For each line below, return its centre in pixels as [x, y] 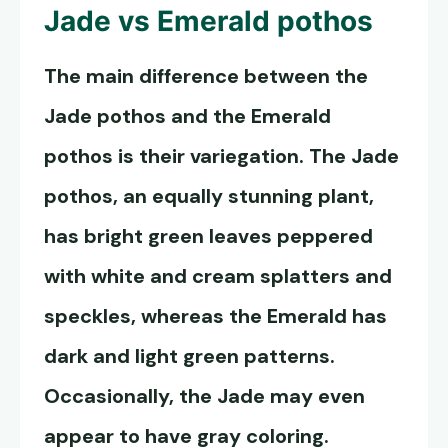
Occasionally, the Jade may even [204, 396]
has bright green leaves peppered [208, 236]
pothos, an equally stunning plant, [209, 196]
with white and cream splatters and [218, 276]
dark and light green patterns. [189, 356]
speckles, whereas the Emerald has [215, 316]
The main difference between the [206, 76]
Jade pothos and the [147, 116]
